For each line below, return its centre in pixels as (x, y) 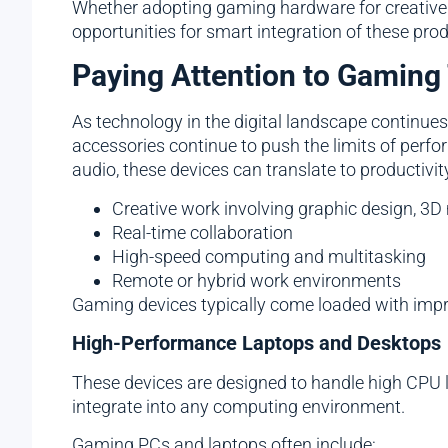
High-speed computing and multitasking (269, 256)
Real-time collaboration (202, 232)
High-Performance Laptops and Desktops (256, 342)
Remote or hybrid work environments (256, 280)
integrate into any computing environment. (240, 406)
